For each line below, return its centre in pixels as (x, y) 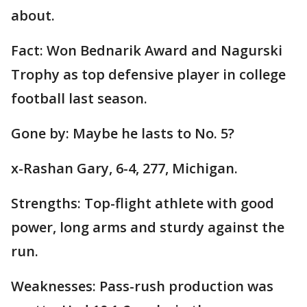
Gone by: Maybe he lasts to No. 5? (123, 134)
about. (33, 16)
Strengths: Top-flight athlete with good (143, 204)
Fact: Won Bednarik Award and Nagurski (147, 51)
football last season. (79, 99)
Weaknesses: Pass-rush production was (142, 286)
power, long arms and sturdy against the (148, 228)
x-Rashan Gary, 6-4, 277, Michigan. (124, 169)
